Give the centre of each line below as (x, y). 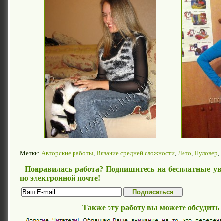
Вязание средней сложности (135, 153)
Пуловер (206, 153)
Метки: (31, 153)
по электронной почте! (60, 178)
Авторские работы (67, 153)
